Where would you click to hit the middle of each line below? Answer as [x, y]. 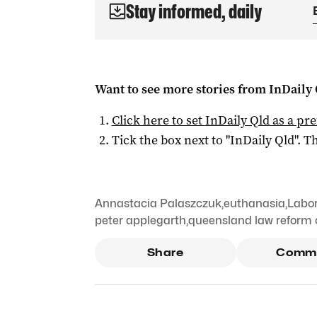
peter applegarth [140, 220]
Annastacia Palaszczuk [158, 203]
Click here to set [158, 120]
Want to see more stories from [181, 89]
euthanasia [254, 203]
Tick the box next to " [171, 140]
